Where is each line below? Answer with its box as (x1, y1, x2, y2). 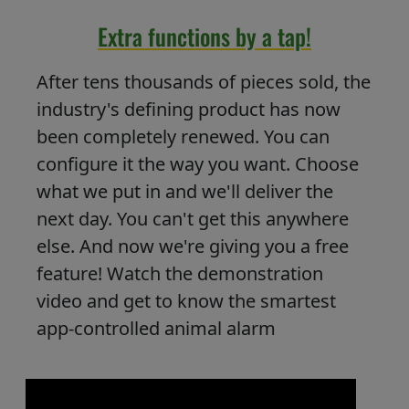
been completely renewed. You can (37, 124, 330, 150)
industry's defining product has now (37, 97, 341, 122)
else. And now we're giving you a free (37, 234, 349, 259)
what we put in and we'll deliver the (37, 179, 333, 204)
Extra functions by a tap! (98, 19, 311, 54)
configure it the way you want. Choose (37, 152, 359, 177)
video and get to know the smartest (37, 288, 336, 314)
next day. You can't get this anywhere (37, 206, 349, 232)
